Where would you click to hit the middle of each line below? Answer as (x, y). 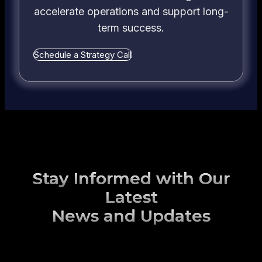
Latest (131, 197)
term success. (131, 28)
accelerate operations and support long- (131, 12)
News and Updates (131, 216)
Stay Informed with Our (131, 179)
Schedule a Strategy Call (83, 55)
